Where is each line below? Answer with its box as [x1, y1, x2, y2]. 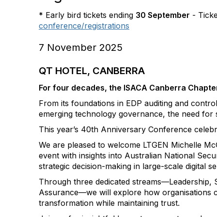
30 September [136, 10, 190, 20]
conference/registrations [39, 21, 129, 31]
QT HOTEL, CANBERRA [39, 65, 145, 77]
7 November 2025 [39, 42, 123, 53]
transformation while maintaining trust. [39, 198, 180, 208]
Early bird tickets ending [43, 10, 136, 20]
